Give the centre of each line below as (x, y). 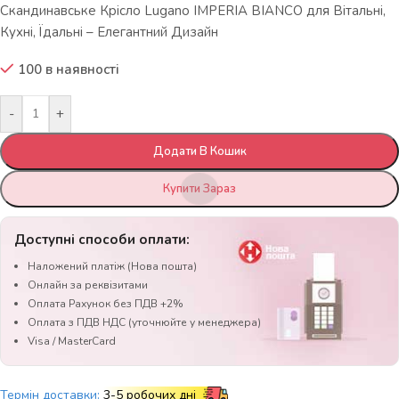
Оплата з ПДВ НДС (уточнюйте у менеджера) (144, 323)
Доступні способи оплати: (102, 240)
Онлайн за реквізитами (88, 285)
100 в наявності (68, 70)
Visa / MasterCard (72, 342)
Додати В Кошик (199, 152)
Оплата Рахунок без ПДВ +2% (106, 304)
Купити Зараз (199, 189)
